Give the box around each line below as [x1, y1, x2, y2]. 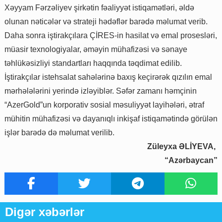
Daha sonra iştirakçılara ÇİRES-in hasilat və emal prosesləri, [4, 31, 217, 40]
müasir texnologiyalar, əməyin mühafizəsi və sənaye [4, 45, 187, 54]
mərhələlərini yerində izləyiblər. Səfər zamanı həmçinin [4, 86, 197, 95]
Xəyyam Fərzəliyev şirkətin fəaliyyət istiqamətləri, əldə [4, 3, 194, 12]
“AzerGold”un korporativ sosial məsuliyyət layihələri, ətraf [4, 100, 204, 109]
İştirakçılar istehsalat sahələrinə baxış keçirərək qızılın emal [4, 72, 212, 81]
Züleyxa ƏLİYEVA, [147, 142, 218, 151]
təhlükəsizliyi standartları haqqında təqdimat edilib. [4, 58, 182, 67]
